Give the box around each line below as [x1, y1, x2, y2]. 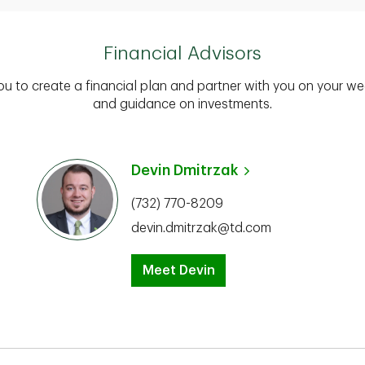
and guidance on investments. [93, 98, 272, 111]
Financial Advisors [103, 44, 262, 63]
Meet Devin [142, 264, 215, 277]
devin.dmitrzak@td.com [131, 222, 271, 235]
